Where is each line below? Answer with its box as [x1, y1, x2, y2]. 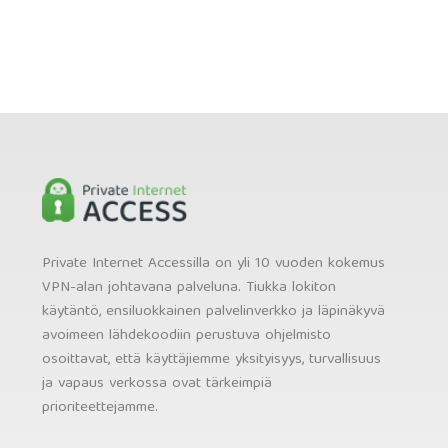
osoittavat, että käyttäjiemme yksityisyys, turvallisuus [42, 346, 381, 373]
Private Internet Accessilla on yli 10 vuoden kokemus [42, 250, 385, 277]
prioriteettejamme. [42, 394, 158, 421]
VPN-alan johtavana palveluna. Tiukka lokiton [42, 274, 336, 301]
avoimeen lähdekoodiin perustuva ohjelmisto [42, 322, 331, 349]
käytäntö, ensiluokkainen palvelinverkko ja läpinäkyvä [42, 298, 385, 325]
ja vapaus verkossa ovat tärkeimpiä [42, 370, 272, 397]
